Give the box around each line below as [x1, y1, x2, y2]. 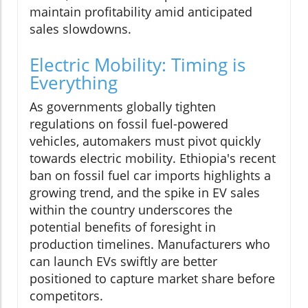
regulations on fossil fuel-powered [30, 115, 228, 132]
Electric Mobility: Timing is [30, 52, 245, 77]
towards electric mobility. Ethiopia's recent [30, 149, 276, 166]
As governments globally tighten [30, 98, 216, 115]
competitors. [30, 287, 103, 304]
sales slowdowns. [30, 20, 131, 37]
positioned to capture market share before [30, 269, 275, 287]
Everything [30, 69, 118, 95]
